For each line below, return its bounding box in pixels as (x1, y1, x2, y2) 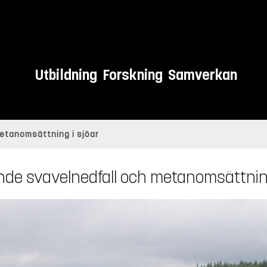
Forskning (103, 66, 163, 85)
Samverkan (168, 66, 238, 85)
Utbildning (35, 66, 98, 85)
